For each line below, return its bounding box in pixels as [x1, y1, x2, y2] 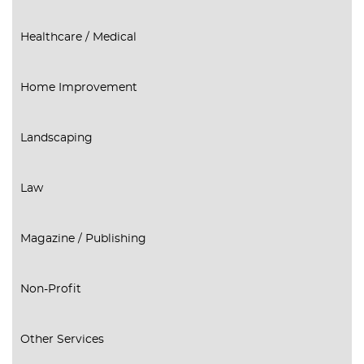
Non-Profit [20, 284, 81, 296]
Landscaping [20, 132, 93, 145]
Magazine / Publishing [20, 233, 146, 245]
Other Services [20, 334, 104, 346]
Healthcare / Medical [20, 32, 136, 44]
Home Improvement [20, 82, 137, 94]
